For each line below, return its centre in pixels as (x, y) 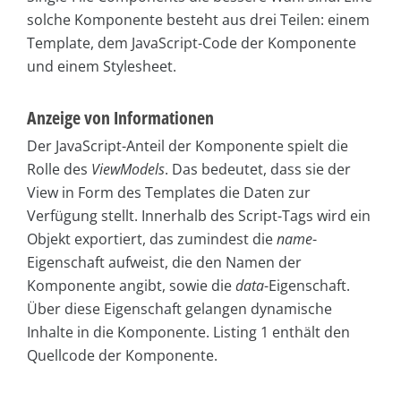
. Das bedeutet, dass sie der (258, 170)
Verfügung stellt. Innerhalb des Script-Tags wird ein (199, 216)
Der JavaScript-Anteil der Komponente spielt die (188, 146)
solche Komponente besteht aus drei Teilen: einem (198, 20)
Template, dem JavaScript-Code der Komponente (192, 43)
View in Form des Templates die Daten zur (169, 193)
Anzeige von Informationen (120, 118)
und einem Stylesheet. (102, 67)
